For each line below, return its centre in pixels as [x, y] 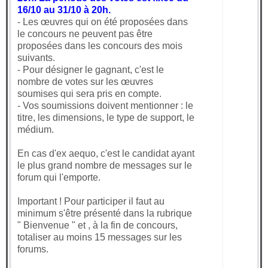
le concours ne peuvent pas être [85, 34]
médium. [36, 130]
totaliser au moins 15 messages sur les [100, 237]
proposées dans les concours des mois [100, 46]
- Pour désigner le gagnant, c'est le [91, 70]
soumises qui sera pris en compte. [89, 94]
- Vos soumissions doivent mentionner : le [105, 106]
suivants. [36, 58]
